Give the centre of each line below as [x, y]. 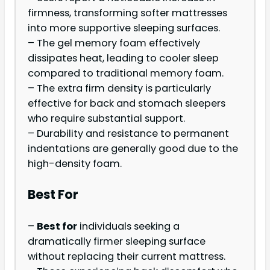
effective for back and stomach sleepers [127, 104]
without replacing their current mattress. [127, 256]
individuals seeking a [128, 226]
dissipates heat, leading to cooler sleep [123, 58]
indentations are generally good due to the [133, 149]
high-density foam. [75, 164]
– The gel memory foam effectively [114, 43]
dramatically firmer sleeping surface [117, 241]
